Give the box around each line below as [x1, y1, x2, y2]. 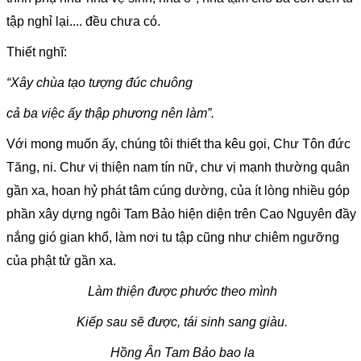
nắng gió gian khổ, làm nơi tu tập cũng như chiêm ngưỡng [6, 230, 339, 245]
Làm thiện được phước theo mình [87, 284, 277, 299]
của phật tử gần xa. [6, 254, 116, 268]
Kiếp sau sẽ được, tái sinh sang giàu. [77, 315, 288, 330]
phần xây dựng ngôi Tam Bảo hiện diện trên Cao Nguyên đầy [6, 207, 356, 222]
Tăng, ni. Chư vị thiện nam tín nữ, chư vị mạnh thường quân [6, 160, 350, 175]
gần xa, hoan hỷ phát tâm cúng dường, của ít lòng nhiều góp [6, 184, 350, 198]
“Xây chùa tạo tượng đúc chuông [6, 76, 193, 90]
